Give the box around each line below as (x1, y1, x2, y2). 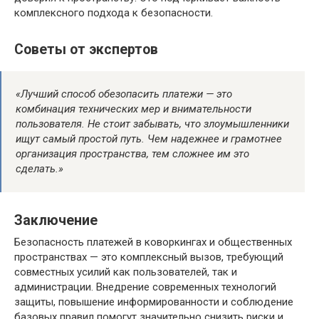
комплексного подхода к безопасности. (14, 6, 213, 20)
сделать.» (16, 162, 63, 175)
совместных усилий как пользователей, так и (14, 265, 237, 278)
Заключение (14, 211, 98, 229)
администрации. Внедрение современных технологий (14, 280, 276, 293)
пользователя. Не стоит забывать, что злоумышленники (16, 117, 289, 130)
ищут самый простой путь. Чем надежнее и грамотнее (16, 132, 282, 145)
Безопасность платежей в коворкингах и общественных (14, 235, 292, 249)
